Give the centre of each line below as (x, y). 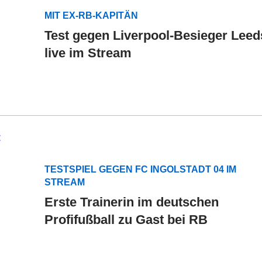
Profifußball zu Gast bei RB (126, 219)
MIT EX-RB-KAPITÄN (91, 15)
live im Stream (88, 53)
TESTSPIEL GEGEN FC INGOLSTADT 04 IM (140, 169)
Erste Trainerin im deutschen (132, 202)
